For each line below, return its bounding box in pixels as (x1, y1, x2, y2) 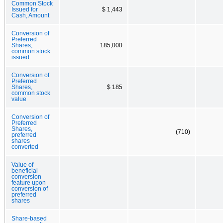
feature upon (11, 179, 46, 186)
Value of (11, 161, 33, 168)
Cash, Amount (11, 12, 49, 18)
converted (11, 143, 38, 150)
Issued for (11, 6, 38, 12)
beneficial (11, 167, 38, 174)
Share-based (11, 215, 47, 222)
